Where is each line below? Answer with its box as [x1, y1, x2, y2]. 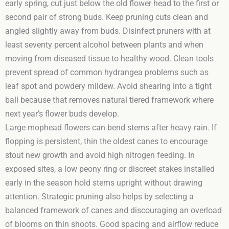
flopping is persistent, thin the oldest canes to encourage [5, 136, 208, 146]
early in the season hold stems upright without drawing [5, 178, 202, 188]
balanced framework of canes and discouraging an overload [5, 205, 222, 215]
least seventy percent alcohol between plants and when [5, 40, 203, 50]
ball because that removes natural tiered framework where [5, 95, 214, 105]
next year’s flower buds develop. [5, 109, 119, 119]
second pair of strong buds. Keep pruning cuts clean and [5, 12, 208, 22]
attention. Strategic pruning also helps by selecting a [5, 192, 194, 201]
